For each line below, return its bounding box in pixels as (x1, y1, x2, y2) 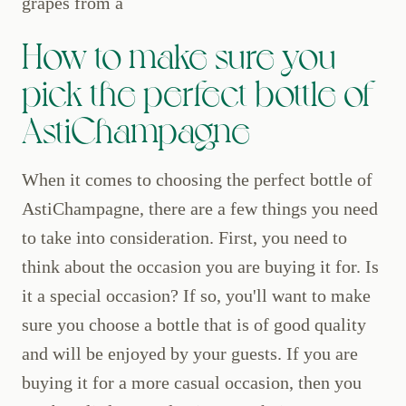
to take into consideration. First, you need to (22, 227, 347, 248)
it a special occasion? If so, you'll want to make (22, 285, 371, 306)
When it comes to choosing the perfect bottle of (22, 169, 372, 190)
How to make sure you (22, 32, 336, 76)
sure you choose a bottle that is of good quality (22, 314, 366, 335)
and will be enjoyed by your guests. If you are (22, 343, 358, 364)
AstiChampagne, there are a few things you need (22, 198, 378, 219)
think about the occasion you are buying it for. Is (22, 256, 379, 277)
